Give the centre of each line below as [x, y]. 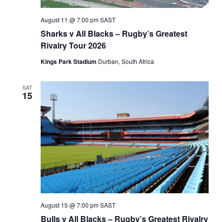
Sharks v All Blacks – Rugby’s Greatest [114, 34]
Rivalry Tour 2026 [73, 46]
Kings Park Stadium [69, 62]
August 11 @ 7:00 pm [69, 20]
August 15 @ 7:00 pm [69, 205]
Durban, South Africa [126, 61]
